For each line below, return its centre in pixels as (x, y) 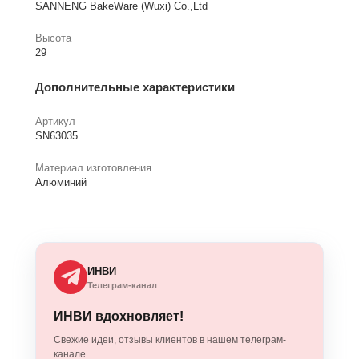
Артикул (55, 122)
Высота (53, 38)
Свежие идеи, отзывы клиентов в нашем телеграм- (170, 340)
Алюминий (61, 183)
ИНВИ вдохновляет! (119, 317)
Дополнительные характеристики (135, 87)
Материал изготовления (93, 168)
